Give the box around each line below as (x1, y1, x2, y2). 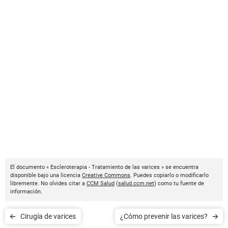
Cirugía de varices (20, 212, 76, 221)
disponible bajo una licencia (10, 172, 82, 179)
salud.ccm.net (118, 180, 154, 187)
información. (10, 188, 42, 195)
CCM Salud (87, 180, 115, 187)
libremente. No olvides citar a (10, 180, 87, 187)
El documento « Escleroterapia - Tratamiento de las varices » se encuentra (10, 164, 198, 171)
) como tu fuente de (154, 180, 204, 187)
